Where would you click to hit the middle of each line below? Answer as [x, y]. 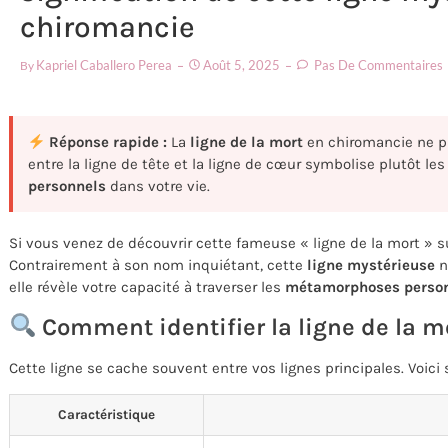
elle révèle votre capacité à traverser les [147, 287]
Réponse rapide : [106, 142]
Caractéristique [106, 414]
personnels [67, 186]
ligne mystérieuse [371, 265]
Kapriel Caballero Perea [104, 65]
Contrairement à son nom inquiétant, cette [158, 265]
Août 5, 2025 [241, 65]
